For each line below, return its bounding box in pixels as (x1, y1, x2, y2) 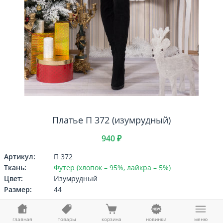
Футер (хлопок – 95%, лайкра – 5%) (54, 163, 171, 172)
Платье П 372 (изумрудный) (52, 114, 171, 126)
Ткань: (4, 163, 26, 172)
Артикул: (4, 152, 35, 161)
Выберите (93, 203, 130, 213)
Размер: (4, 185, 32, 194)
